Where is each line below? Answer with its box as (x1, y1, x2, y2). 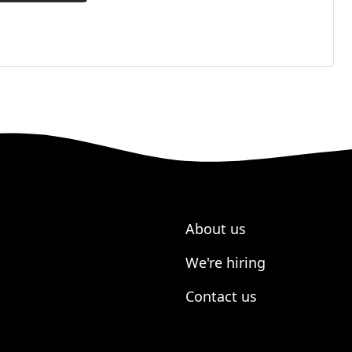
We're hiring (185, 253, 266, 273)
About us (185, 219, 246, 239)
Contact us (185, 287, 257, 306)
